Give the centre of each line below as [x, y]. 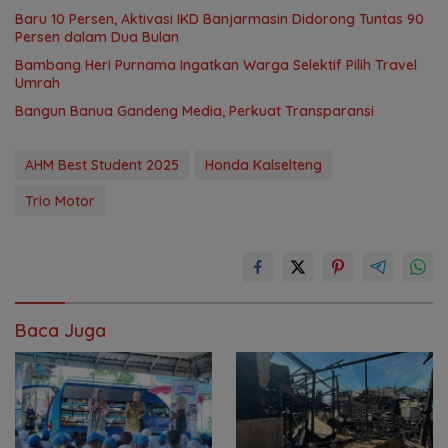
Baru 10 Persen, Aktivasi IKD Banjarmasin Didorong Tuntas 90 [219, 18]
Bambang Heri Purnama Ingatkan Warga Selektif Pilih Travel [216, 64]
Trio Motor [60, 200]
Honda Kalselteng [263, 164]
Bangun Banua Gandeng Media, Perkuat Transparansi [194, 110]
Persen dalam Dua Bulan [97, 36]
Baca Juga [60, 330]
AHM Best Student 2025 [102, 164]
